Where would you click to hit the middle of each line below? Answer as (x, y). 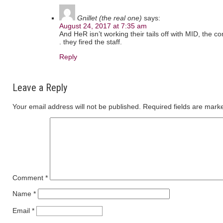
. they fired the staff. (91, 42)
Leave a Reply (40, 88)
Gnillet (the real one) (110, 18)
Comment (29, 178)
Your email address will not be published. (77, 107)
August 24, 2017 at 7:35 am (103, 26)
